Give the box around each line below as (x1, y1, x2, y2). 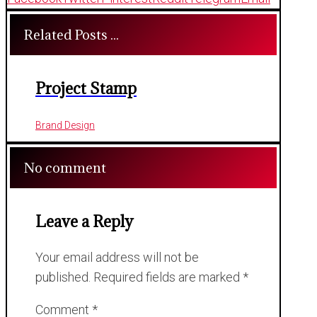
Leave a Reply (35, 211, 133, 232)
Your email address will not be (35, 250, 199, 265)
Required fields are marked (93, 270, 243, 285)
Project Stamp (35, 78, 137, 99)
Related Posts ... (24, 26, 119, 44)
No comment (24, 159, 106, 177)
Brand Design (35, 120, 95, 132)
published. (35, 270, 91, 285)
